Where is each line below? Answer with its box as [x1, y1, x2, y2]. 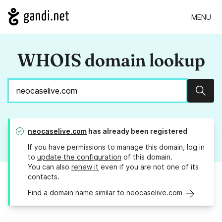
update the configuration [37, 153, 121, 162]
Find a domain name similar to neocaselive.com [28, 188, 182, 197]
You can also [28, 163, 71, 171]
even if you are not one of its [99, 163, 199, 171]
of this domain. [121, 153, 172, 162]
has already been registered [87, 127, 187, 136]
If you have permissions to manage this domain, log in [28, 143, 205, 152]
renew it [71, 163, 99, 171]
